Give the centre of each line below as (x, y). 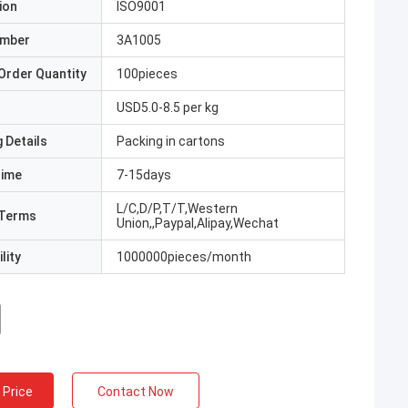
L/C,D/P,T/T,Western (177, 209)
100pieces (147, 74)
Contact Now (136, 392)
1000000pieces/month (184, 257)
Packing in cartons (171, 141)
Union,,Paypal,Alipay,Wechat (198, 223)
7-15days (144, 175)
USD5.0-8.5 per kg (168, 107)
